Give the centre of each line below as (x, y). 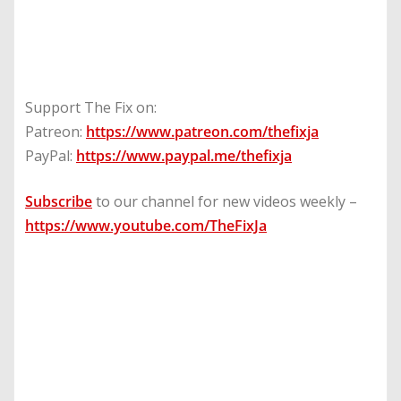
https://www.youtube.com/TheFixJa (146, 226)
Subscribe (59, 202)
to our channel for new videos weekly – (225, 202)
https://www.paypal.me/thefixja (184, 156)
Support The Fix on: (91, 108)
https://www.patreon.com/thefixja (202, 132)
